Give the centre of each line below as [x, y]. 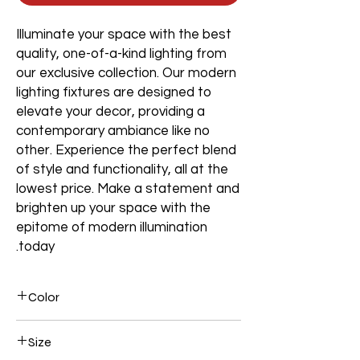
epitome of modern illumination [112, 227]
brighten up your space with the [113, 208]
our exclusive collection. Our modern [126, 73]
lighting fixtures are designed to [114, 92]
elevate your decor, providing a [110, 112]
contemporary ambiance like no [113, 131]
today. [37, 247]
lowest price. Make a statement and [128, 189]
